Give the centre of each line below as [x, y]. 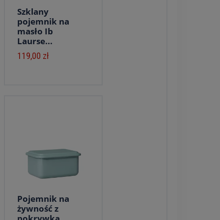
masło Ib [35, 31]
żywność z [38, 208]
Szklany [33, 12]
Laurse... [35, 41]
